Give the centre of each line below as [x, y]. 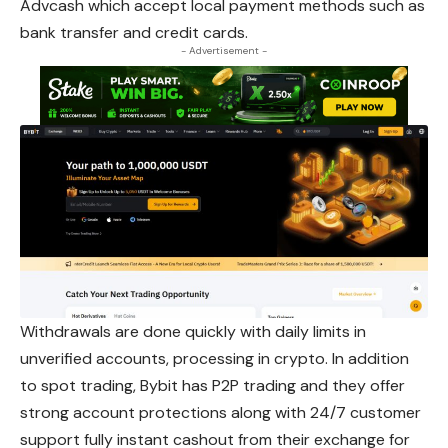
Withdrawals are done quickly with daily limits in [193, 332]
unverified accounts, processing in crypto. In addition [214, 359]
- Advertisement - [224, 51]
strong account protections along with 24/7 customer [220, 413]
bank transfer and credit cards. [134, 33]
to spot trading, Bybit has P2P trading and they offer [212, 386]
